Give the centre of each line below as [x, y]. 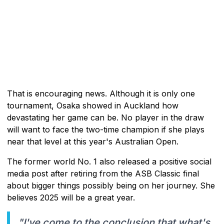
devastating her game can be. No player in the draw [105, 117]
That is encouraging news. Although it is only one [101, 93]
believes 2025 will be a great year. [71, 197]
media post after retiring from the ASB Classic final [103, 173]
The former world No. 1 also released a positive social [109, 161]
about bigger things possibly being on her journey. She [111, 185]
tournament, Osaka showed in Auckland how [93, 105]
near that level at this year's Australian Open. [93, 141]
